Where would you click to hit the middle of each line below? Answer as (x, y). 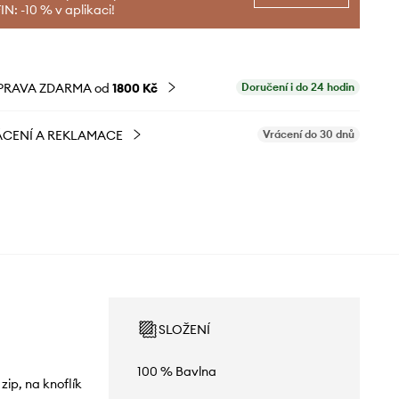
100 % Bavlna (176, 371)
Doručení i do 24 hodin (298, 87)
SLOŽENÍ (184, 330)
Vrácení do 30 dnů (309, 134)
